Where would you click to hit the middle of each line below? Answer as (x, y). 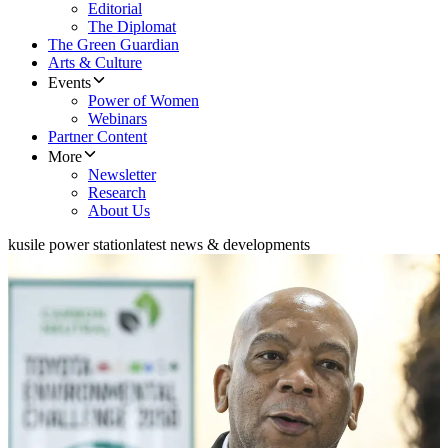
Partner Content (97, 137)
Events (69, 83)
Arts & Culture (95, 63)
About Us (119, 211)
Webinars (117, 119)
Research (117, 193)
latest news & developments (222, 245)
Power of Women (143, 101)
